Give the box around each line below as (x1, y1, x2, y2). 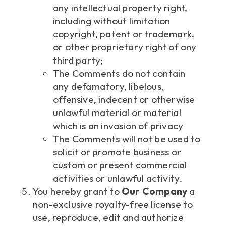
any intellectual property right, (53, 2, 188, 14)
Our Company (122, 185, 188, 198)
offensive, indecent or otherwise (53, 93, 195, 106)
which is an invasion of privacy (53, 120, 184, 132)
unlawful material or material (53, 106, 181, 119)
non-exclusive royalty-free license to (33, 198, 193, 211)
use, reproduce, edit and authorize (33, 211, 184, 224)
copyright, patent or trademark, (53, 28, 195, 40)
